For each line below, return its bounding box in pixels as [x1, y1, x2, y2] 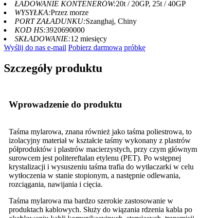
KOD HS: [15, 25, 46, 34]
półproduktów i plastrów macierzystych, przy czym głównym [9, 145, 197, 153]
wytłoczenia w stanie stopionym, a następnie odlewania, [9, 171, 181, 180]
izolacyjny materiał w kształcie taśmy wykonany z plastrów [9, 136, 191, 145]
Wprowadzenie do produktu [9, 99, 122, 109]
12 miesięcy [71, 34, 107, 43]
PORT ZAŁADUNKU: [15, 17, 86, 25]
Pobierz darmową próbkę [68, 43, 145, 52]
